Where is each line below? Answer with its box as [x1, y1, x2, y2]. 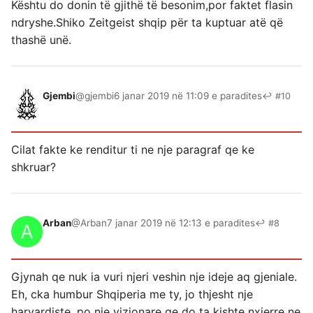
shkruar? [11, 160, 56, 174]
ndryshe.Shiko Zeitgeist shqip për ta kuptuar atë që [11, 15, 283, 29]
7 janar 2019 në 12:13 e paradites [107, 217, 255, 228]
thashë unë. [11, 33, 71, 47]
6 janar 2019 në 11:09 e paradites [114, 90, 262, 101]
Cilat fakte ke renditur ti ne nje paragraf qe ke [11, 143, 254, 156]
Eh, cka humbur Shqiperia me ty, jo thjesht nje [11, 287, 253, 301]
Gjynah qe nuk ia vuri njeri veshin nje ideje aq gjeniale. [11, 270, 297, 284]
